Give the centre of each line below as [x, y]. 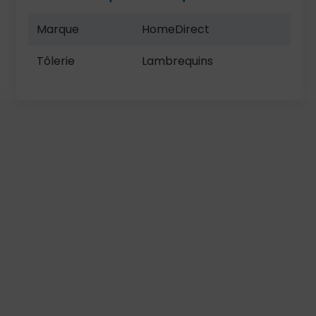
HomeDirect [176, 29]
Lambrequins [178, 61]
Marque [58, 29]
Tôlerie [56, 61]
